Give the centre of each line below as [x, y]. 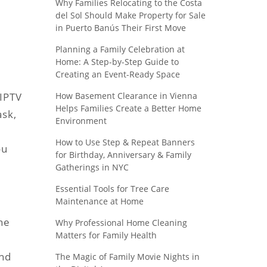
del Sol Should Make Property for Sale [130, 15]
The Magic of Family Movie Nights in [127, 257]
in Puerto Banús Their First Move [120, 28]
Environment [81, 121]
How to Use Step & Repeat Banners [125, 142]
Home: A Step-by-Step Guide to [117, 62]
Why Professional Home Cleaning [121, 223]
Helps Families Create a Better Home [128, 108]
